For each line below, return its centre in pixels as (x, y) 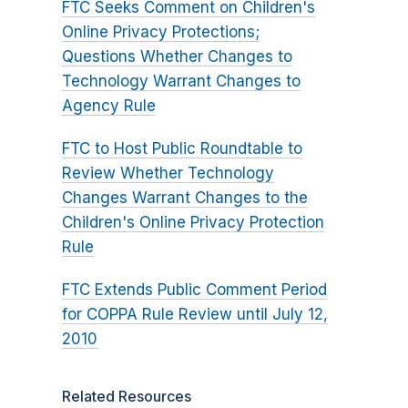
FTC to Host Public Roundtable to (182, 149)
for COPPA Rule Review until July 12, (194, 315)
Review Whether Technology (168, 173)
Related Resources (126, 397)
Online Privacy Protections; (160, 32)
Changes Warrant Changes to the (184, 198)
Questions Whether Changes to (177, 57)
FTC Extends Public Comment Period (194, 290)
